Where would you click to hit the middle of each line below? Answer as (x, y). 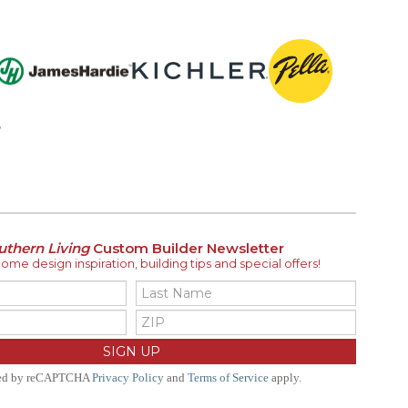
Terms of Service (228, 377)
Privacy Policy (127, 377)
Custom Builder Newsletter (186, 248)
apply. (285, 377)
